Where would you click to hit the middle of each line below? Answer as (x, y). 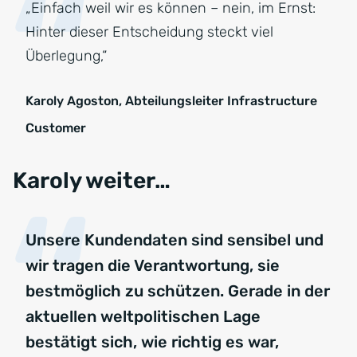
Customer (56, 128)
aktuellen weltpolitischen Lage (143, 317)
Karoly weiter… (92, 181)
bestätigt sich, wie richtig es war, (152, 342)
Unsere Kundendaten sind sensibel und (175, 240)
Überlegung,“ (66, 56)
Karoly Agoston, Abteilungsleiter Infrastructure (171, 101)
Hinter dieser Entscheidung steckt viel (149, 32)
